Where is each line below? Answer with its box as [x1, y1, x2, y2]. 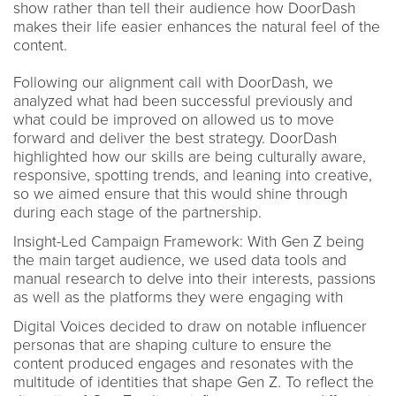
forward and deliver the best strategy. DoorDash [13, 128, 337, 148]
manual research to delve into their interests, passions [13, 269, 376, 288]
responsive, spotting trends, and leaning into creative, [13, 165, 372, 185]
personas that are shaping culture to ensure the [13, 335, 331, 354]
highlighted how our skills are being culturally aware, [13, 147, 366, 166]
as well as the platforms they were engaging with [13, 287, 343, 307]
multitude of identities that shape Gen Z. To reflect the [13, 372, 374, 392]
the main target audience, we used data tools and [13, 250, 346, 270]
